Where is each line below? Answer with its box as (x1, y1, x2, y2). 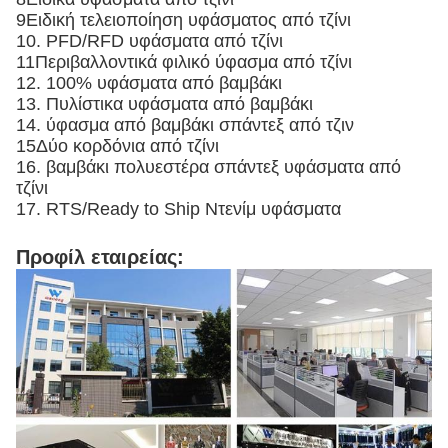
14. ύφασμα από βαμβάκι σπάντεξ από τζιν (16, 115, 354, 136)
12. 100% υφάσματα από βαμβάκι (16, 73, 282, 94)
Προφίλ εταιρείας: (16, 246, 184, 269)
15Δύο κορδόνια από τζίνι (16, 136, 219, 157)
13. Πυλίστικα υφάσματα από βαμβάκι (16, 94, 313, 115)
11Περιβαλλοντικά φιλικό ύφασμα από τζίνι (16, 52, 352, 73)
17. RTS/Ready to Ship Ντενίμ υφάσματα (16, 199, 341, 220)
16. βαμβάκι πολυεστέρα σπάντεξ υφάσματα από (16, 157, 401, 178)
